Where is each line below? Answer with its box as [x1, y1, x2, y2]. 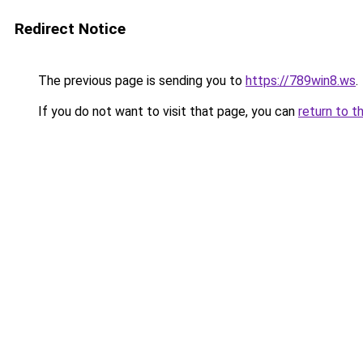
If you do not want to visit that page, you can [35, 104, 298, 119]
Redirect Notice [15, 19, 126, 38]
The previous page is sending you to [35, 73, 246, 88]
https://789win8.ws [246, 73, 356, 88]
